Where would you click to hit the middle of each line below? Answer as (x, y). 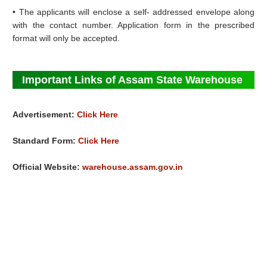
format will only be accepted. (66, 38)
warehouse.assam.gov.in (133, 167)
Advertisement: (45, 115)
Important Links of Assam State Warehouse (132, 80)
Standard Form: (46, 141)
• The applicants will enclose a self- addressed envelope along (134, 12)
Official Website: (48, 167)
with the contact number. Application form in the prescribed (134, 25)
